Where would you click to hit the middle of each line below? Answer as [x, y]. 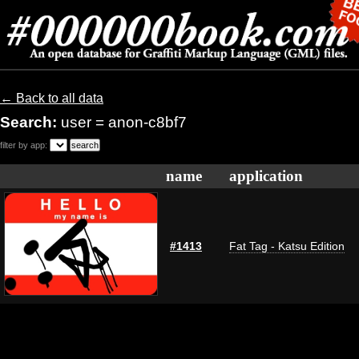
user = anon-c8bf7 [124, 122]
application [266, 176]
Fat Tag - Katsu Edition [287, 246]
